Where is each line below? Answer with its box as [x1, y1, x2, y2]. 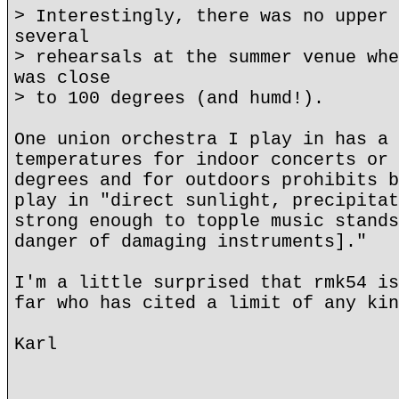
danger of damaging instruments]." [14, 232, 367, 252]
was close [14, 68, 110, 88]
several [14, 27, 89, 47]
